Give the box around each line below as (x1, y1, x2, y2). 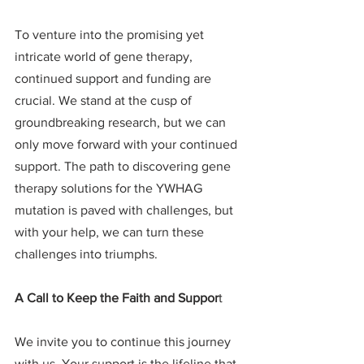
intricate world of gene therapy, (15, 50, 196, 64)
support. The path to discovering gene (15, 159, 234, 174)
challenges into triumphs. (15, 247, 158, 262)
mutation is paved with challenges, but (15, 203, 236, 218)
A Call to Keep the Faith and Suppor (15, 291, 219, 305)
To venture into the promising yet (15, 28, 207, 42)
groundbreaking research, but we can (15, 115, 229, 130)
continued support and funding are (15, 71, 214, 86)
